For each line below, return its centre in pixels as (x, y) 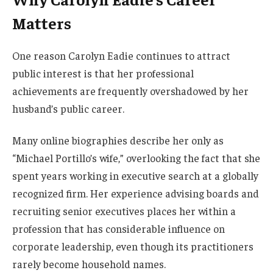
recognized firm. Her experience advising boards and (136, 193)
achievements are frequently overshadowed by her (130, 90)
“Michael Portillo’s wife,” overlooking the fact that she (136, 158)
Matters (42, 23)
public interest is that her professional (103, 73)
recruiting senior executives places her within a (124, 211)
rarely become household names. (89, 264)
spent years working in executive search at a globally (135, 175)
